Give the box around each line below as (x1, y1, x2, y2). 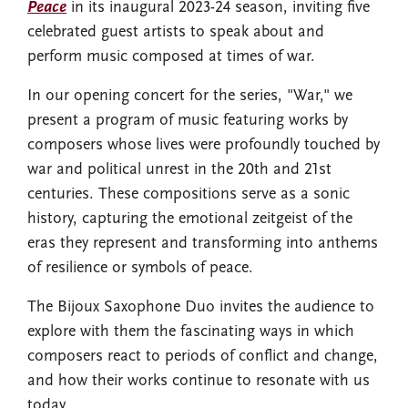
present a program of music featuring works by (27, 112, 348, 129)
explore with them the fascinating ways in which (27, 323, 354, 341)
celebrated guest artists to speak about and (27, 24, 324, 41)
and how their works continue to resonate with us (27, 372, 370, 390)
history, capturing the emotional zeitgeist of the (27, 210, 352, 228)
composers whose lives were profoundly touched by (27, 137, 380, 154)
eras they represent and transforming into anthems (27, 235, 378, 252)
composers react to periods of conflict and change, (27, 348, 378, 365)
